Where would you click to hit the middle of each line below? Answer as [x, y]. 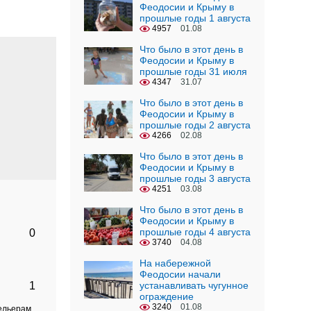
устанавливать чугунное [194, 285]
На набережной [175, 263]
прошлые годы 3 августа [195, 178]
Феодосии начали [180, 274]
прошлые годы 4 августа [195, 232]
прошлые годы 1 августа [195, 18]
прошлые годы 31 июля [193, 72]
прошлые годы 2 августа [195, 125]
